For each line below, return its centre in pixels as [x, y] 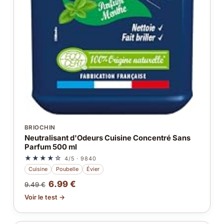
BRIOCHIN [40, 128]
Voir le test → [44, 197]
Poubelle [67, 169]
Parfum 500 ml [50, 147]
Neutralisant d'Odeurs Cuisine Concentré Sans [107, 138]
